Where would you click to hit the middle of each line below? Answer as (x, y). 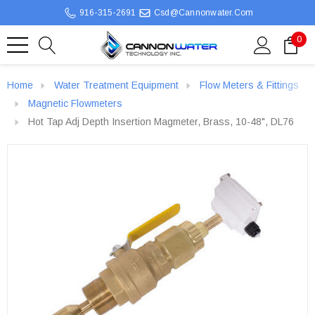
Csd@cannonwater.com (204, 13)
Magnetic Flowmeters (75, 103)
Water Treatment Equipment (116, 85)
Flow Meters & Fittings (249, 85)
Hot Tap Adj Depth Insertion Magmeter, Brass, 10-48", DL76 (161, 122)
